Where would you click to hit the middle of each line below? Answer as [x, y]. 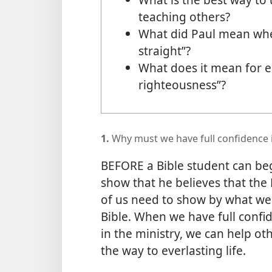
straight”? [164, 51]
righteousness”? [182, 85]
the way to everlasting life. [173, 251]
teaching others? [184, 17]
